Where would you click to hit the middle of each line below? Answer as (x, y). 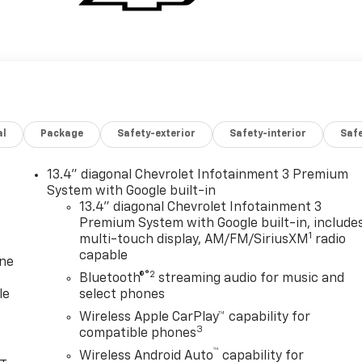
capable (104, 257)
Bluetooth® (112, 279)
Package (62, 135)
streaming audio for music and (250, 279)
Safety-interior (268, 135)
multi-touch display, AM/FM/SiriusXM (194, 240)
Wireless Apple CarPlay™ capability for (195, 318)
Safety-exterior (157, 135)
